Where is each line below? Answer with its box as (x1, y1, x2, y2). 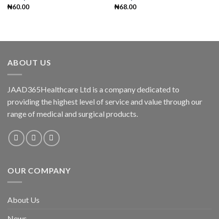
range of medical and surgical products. (7, 109, 138, 118)
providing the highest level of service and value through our (7, 96, 202, 106)
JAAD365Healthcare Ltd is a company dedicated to (7, 84, 179, 94)
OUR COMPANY (7, 165, 71, 175)
